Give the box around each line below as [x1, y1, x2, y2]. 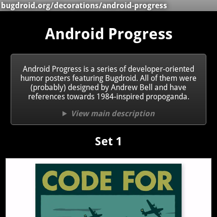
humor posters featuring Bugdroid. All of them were [20, 73, 197, 83]
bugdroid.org [1, 1, 50, 10]
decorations [54, 1, 99, 10]
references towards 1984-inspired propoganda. [28, 92, 189, 101]
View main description [70, 108, 155, 118]
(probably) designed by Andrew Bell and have [31, 82, 186, 92]
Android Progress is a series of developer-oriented [23, 64, 194, 74]
